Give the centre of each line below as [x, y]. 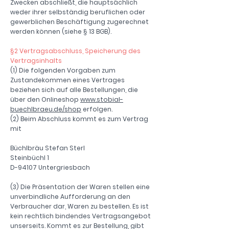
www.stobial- [102, 100]
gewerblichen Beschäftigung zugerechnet [79, 22]
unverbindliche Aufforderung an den [70, 197]
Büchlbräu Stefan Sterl [48, 148]
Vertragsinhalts [36, 61]
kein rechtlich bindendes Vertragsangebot [81, 216]
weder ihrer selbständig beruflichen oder [78, 12]
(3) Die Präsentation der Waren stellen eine [80, 187]
